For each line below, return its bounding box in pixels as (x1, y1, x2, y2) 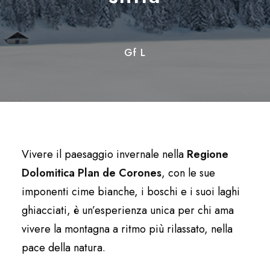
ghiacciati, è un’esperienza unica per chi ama (22, 202, 234, 218)
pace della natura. (22, 240, 105, 256)
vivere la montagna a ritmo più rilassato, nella (22, 221, 233, 237)
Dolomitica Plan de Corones (22, 165, 162, 181)
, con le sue (162, 165, 215, 181)
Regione (187, 146, 228, 162)
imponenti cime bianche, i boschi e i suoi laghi (22, 184, 240, 199)
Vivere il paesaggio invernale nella (22, 146, 187, 162)
